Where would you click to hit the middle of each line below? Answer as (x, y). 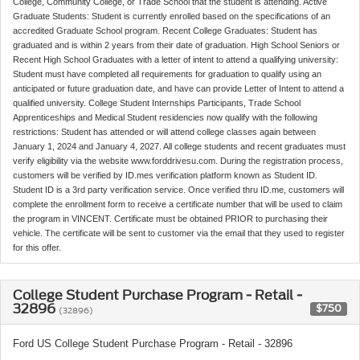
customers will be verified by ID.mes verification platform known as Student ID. (165, 175)
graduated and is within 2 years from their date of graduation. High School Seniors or (176, 45)
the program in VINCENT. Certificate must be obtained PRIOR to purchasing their (170, 218)
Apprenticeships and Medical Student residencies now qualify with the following (165, 117)
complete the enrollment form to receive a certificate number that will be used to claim (178, 204)
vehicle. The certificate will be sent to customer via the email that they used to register (179, 233)
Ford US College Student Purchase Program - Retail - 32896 (153, 343)
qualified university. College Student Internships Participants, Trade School (157, 102)
